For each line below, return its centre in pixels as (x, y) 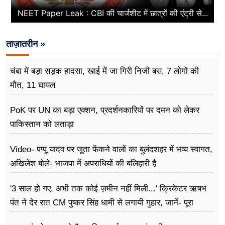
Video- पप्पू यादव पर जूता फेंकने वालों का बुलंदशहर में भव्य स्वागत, (111, 150)
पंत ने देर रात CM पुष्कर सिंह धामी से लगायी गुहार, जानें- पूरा (102, 203)
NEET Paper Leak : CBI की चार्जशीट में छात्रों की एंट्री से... (113, 13)
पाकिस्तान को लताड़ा (42, 125)
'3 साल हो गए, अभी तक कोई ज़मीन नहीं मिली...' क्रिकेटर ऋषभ (108, 189)
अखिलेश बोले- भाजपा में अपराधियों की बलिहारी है (83, 164)
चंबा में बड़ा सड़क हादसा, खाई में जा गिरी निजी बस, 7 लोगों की (104, 71)
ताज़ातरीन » (26, 44)
